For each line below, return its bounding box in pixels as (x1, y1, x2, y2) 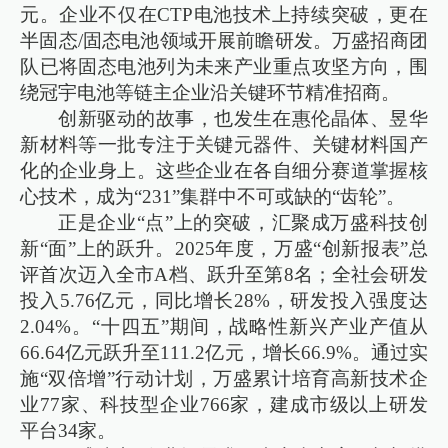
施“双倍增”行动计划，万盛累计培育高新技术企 (20, 368, 428, 390)
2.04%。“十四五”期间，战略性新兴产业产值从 (20, 316, 428, 338)
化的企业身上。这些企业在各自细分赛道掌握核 (20, 160, 428, 182)
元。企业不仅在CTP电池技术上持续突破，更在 (20, 4, 428, 26)
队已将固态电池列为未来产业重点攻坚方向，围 (20, 56, 428, 78)
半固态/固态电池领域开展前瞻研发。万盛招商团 (20, 30, 428, 52)
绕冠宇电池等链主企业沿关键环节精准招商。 (20, 82, 401, 104)
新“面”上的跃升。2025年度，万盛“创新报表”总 (20, 238, 428, 260)
